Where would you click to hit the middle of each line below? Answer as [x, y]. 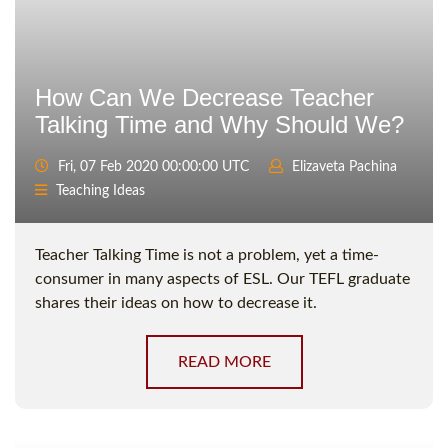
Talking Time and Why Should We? [219, 125]
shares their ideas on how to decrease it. [176, 303]
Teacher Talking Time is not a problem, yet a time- [207, 255]
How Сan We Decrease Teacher [204, 98]
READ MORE [224, 362]
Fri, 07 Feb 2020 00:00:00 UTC [151, 167]
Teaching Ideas [100, 191]
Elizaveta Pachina [344, 167]
